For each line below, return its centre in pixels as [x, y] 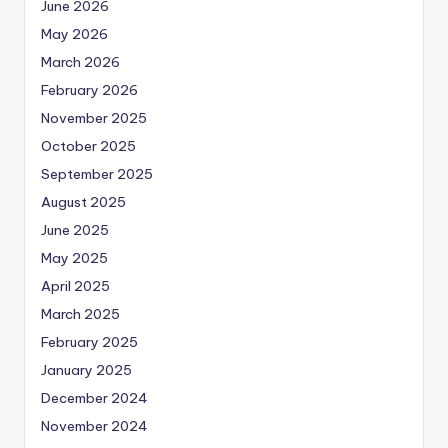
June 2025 [75, 230]
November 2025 [94, 118]
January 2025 [86, 370]
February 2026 [89, 90]
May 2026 [74, 34]
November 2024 [94, 426]
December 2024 [94, 398]
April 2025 [75, 286]
